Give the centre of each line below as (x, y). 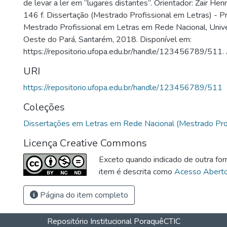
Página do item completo (83, 195)
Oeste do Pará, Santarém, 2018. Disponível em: (107, 40)
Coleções (44, 107)
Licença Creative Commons (85, 143)
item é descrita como (137, 172)
